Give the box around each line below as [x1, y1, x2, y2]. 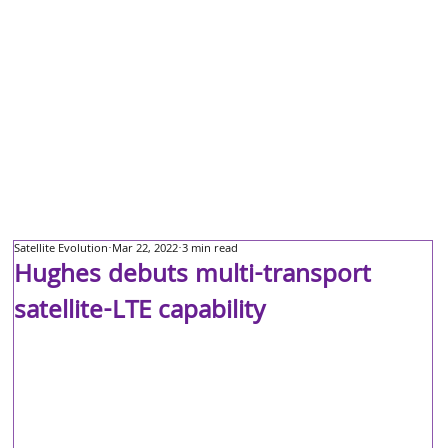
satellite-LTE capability [14, 292, 266, 334]
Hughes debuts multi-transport [14, 256, 372, 298]
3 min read [182, 240, 239, 259]
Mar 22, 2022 [112, 240, 179, 259]
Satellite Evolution [14, 240, 109, 259]
